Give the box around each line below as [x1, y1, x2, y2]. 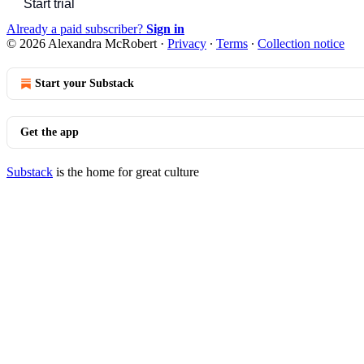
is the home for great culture [53, 164, 199, 179]
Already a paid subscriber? [6, 21, 146, 36]
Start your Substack [35, 76, 134, 89]
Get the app [20, 125, 79, 138]
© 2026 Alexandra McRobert [6, 36, 157, 50]
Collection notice [258, 36, 344, 50]
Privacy [167, 36, 206, 50]
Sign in [146, 21, 184, 36]
